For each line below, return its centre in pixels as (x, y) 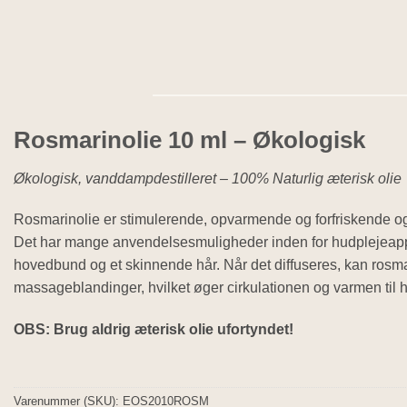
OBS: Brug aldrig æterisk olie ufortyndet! (154, 330)
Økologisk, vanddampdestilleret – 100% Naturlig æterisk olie (208, 178)
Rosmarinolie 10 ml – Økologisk (189, 139)
